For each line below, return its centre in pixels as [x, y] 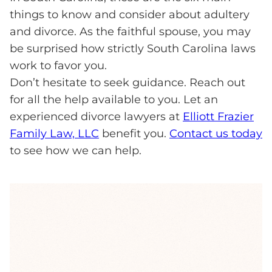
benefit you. [134, 134]
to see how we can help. [76, 151]
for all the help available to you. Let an [114, 100]
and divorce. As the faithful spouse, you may [130, 32]
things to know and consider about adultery [130, 15]
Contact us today [216, 134]
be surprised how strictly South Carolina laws [133, 49]
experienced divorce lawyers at [96, 117]
